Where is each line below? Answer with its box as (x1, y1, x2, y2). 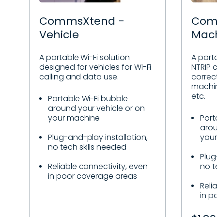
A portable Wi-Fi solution (39, 51, 130, 63)
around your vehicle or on (48, 102, 145, 114)
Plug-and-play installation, (48, 131, 148, 143)
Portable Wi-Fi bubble (48, 93, 128, 104)
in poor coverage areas (48, 170, 137, 182)
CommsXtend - (39, 14, 124, 29)
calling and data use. (39, 71, 119, 82)
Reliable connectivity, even (48, 160, 148, 172)
